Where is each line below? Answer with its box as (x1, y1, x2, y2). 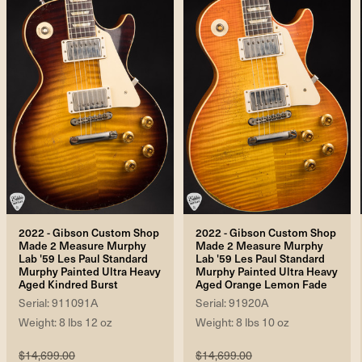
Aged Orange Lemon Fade (196, 276, 327, 293)
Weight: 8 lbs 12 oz (19, 314, 112, 330)
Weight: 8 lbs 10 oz (196, 314, 289, 330)
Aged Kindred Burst (19, 276, 118, 293)
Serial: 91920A (196, 295, 268, 311)
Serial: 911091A (19, 295, 98, 311)
